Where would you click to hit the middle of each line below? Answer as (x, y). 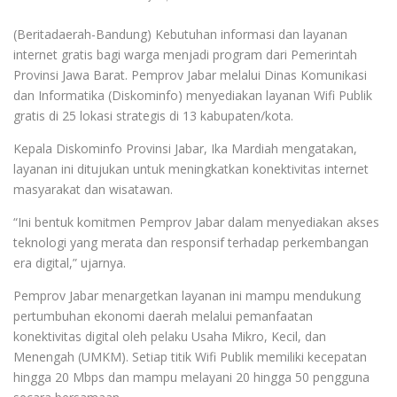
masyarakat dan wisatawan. (93, 189)
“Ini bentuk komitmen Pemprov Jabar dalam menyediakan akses (196, 222)
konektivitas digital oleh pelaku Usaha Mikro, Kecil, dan (170, 336)
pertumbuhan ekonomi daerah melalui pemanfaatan (163, 315)
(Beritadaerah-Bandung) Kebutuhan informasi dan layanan (180, 34)
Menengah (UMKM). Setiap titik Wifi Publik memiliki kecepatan (190, 356)
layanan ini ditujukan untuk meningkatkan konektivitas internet (191, 168)
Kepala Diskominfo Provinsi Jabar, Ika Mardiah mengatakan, (185, 148)
